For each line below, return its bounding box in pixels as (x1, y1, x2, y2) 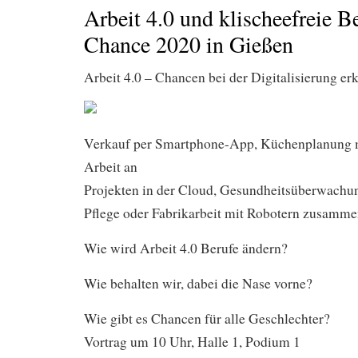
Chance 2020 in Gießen (84, 29, 293, 60)
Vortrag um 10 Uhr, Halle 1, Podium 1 (84, 332, 300, 352)
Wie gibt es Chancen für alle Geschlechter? (84, 309, 330, 328)
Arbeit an (84, 157, 137, 177)
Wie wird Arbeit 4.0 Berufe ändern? (84, 239, 288, 258)
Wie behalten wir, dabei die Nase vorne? (84, 274, 312, 293)
